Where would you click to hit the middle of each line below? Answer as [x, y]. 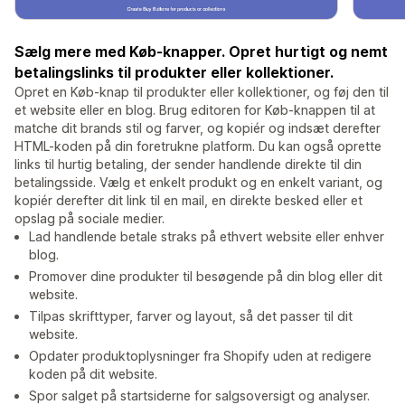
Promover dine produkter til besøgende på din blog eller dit [206, 277]
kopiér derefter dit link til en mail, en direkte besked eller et [188, 201]
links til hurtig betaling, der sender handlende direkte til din [188, 165]
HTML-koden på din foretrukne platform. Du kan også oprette [198, 146]
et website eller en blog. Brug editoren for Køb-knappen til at [195, 110]
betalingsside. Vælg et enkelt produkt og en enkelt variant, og [198, 183]
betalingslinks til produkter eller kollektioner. [174, 73]
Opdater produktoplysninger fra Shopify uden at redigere [200, 356]
